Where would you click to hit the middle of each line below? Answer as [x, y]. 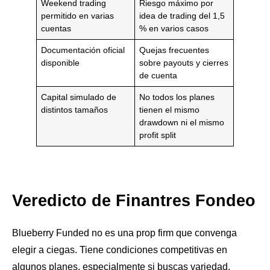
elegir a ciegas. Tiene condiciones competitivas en [120, 250]
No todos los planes [177, 97]
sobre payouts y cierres [184, 62]
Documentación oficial [83, 50]
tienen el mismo [170, 109]
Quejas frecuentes [174, 50]
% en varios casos [174, 28]
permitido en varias [78, 15]
